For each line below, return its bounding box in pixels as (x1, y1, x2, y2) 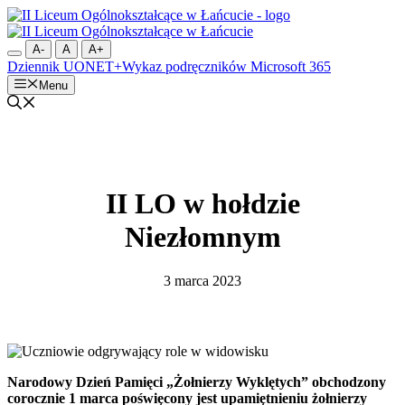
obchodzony (308, 374, 386, 391)
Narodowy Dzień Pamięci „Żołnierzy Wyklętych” (7, 374, 308, 391)
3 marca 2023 (164, 273, 241, 289)
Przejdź (6, 6, 49, 22)
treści (6, 39, 36, 54)
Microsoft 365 (247, 59, 331, 74)
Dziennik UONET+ (7, 59, 122, 74)
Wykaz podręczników (122, 59, 247, 74)
